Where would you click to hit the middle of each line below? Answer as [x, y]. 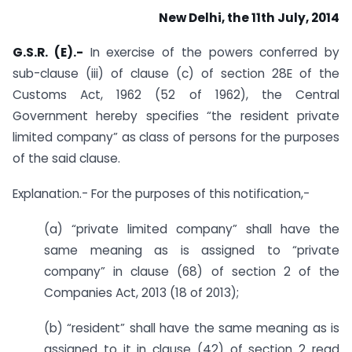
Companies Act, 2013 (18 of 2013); [141, 293]
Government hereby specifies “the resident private [176, 116]
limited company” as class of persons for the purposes [176, 137]
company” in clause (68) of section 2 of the [192, 272]
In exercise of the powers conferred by [211, 53]
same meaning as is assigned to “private [192, 251]
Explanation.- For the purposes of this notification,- [161, 194]
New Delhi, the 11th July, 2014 [249, 17]
